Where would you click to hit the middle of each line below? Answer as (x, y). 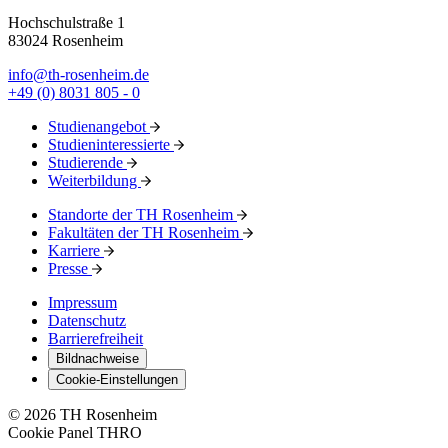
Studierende (87, 162)
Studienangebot (99, 126)
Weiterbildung (94, 180)
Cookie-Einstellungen (117, 379)
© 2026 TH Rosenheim (82, 414)
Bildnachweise (97, 358)
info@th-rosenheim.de (78, 74)
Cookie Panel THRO (75, 432)
